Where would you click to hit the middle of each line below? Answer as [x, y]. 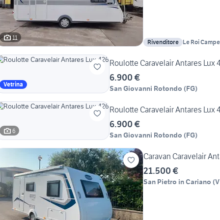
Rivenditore [163, 42]
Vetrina [13, 84]
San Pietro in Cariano [177, 182]
